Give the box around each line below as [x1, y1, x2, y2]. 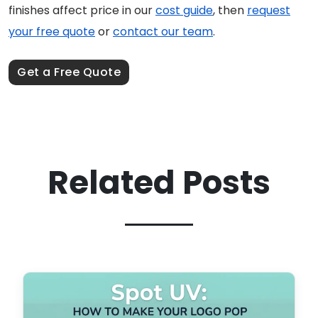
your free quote [9, 23, 95, 40]
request [247, 1, 290, 18]
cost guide [155, 1, 213, 18]
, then [213, 1, 247, 18]
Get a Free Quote [17, 63, 121, 80]
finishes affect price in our [9, 1, 155, 18]
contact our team [113, 23, 213, 40]
